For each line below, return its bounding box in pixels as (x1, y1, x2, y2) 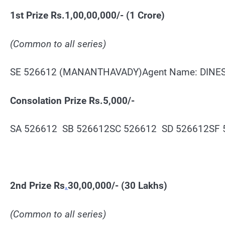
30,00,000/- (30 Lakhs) (68, 180, 167, 192)
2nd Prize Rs (10, 180, 65, 192)
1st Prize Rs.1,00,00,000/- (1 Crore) (10, 10, 165, 22)
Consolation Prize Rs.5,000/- (10, 94, 135, 106)
